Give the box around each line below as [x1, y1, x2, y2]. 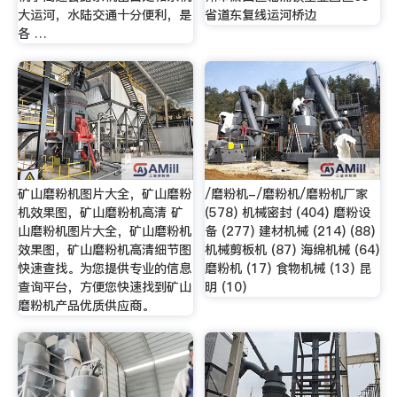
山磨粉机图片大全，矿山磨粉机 [17, 222, 191, 240]
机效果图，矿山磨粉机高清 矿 [17, 203, 183, 222]
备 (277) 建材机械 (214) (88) [205, 222, 376, 240]
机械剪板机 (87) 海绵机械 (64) [205, 240, 380, 259]
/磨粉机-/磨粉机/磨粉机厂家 [205, 184, 369, 203]
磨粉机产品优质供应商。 [17, 296, 154, 315]
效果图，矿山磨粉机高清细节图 [17, 240, 191, 259]
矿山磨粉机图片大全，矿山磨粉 [17, 184, 191, 203]
